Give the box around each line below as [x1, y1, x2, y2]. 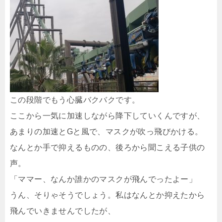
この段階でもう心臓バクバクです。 [10, 95, 140, 104]
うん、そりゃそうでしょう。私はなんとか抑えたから [10, 190, 205, 199]
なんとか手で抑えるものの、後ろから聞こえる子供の [10, 143, 205, 152]
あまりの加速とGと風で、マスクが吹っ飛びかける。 [10, 127, 203, 136]
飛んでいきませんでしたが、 [10, 206, 116, 215]
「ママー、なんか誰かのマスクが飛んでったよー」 [10, 174, 197, 183]
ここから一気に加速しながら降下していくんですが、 [10, 111, 205, 120]
